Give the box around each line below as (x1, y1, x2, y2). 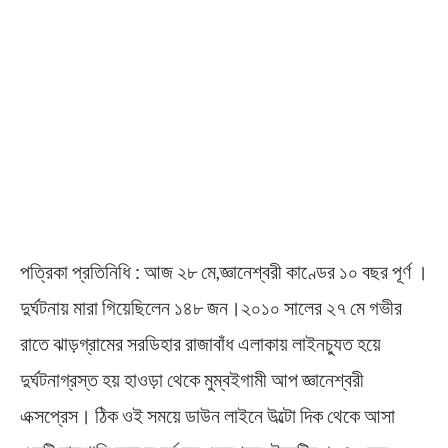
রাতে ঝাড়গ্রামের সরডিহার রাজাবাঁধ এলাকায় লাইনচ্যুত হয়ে (20, 331, 381, 356)
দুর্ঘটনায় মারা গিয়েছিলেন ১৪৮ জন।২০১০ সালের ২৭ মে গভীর (20, 295, 402, 320)
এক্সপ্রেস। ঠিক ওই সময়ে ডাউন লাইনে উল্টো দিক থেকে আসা (20, 403, 395, 428)
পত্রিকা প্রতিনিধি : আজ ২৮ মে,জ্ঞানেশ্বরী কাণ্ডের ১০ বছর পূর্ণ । (20, 259, 428, 284)
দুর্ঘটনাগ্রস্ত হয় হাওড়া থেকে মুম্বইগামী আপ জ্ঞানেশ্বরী (20, 367, 364, 392)
